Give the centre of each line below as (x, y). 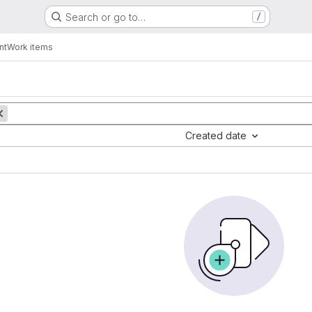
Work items (30, 47)
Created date (216, 135)
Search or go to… (105, 17)
